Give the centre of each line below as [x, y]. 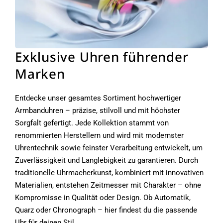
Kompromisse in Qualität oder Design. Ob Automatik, [103, 197]
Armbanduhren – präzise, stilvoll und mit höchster [98, 110]
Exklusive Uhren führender [102, 56]
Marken [40, 73]
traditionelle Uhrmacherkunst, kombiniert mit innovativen [109, 172]
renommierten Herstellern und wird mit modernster [99, 135]
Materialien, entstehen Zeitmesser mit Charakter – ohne [108, 185]
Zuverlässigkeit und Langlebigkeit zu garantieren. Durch [107, 160]
